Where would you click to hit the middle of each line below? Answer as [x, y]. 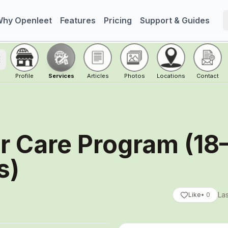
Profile [24, 76]
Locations [171, 76]
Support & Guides [175, 20]
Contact [208, 76]
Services [61, 76]
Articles [98, 76]
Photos [134, 76]
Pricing [118, 20]
